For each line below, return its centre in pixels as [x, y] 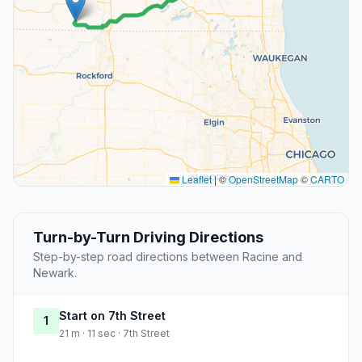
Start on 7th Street [112, 316]
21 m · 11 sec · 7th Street [114, 334]
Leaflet [196, 179]
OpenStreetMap [263, 179]
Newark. [55, 273]
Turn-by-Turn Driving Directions [148, 238]
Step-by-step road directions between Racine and [168, 257]
